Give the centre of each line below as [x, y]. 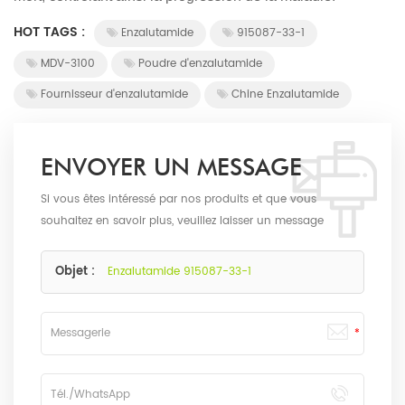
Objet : [77, 272]
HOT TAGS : [51, 33]
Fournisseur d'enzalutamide [114, 95]
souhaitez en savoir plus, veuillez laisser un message [182, 221]
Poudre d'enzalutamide [200, 64]
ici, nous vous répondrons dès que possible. [160, 243]
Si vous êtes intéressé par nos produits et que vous [179, 200]
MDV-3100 [68, 64]
